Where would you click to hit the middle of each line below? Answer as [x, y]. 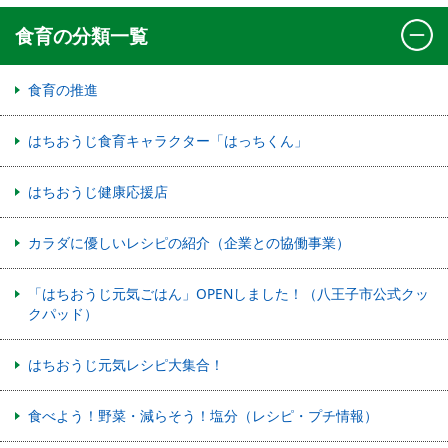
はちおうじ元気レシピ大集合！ [126, 364]
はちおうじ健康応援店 [98, 191]
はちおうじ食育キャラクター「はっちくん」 [168, 140]
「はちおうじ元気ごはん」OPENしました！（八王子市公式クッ [228, 293]
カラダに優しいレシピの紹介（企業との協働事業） [189, 242]
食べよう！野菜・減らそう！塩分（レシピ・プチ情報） [203, 415]
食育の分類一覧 [81, 35]
